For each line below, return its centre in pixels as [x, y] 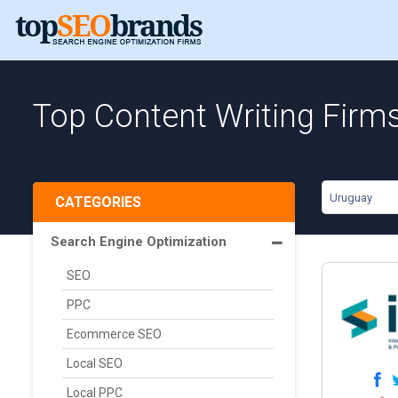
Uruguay [351, 198]
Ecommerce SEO [114, 334]
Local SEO [95, 363]
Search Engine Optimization [139, 242]
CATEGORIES [98, 202]
